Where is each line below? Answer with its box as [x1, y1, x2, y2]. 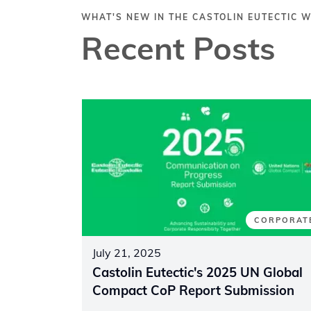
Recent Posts [81, 28, 276, 67]
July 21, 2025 [92, 246, 161, 260]
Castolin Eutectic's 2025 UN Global [92, 264, 303, 281]
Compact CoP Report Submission [92, 283, 294, 299]
